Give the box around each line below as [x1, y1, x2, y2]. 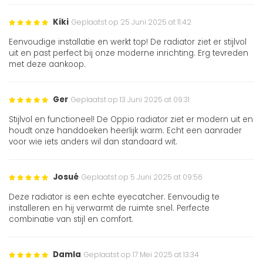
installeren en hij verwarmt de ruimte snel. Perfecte [9, 203, 210, 214]
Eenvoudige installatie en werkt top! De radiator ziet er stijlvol [9, 36, 247, 48]
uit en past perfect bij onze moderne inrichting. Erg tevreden [9, 48, 248, 59]
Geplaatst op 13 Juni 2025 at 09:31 [71, 95, 190, 105]
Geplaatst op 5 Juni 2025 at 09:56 [82, 172, 203, 183]
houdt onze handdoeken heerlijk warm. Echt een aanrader [9, 125, 242, 137]
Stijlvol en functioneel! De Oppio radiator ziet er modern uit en [9, 114, 253, 126]
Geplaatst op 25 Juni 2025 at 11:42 [72, 17, 191, 28]
